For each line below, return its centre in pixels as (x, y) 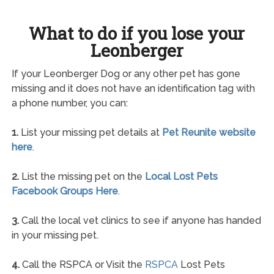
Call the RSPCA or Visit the (82, 264)
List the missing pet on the (82, 176)
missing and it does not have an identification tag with (133, 88)
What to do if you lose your (137, 33)
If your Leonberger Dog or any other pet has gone (126, 73)
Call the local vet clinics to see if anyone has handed (140, 220)
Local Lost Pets (181, 176)
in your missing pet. (55, 235)
